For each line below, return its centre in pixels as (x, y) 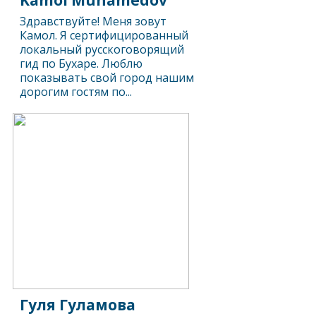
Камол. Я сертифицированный (104, 35)
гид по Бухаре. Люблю (81, 63)
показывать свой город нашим (107, 78)
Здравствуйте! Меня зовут (93, 21)
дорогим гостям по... (76, 92)
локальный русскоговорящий (102, 49)
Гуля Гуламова (78, 305)
